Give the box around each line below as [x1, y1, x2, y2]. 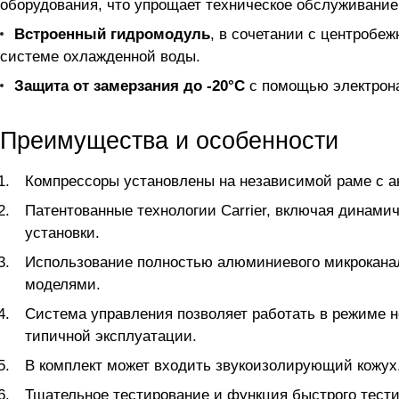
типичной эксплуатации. [25, 328, 197, 346]
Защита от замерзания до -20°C [14, 77, 245, 95]
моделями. [25, 276, 101, 294]
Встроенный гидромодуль [14, 26, 210, 44]
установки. [25, 224, 100, 242]
